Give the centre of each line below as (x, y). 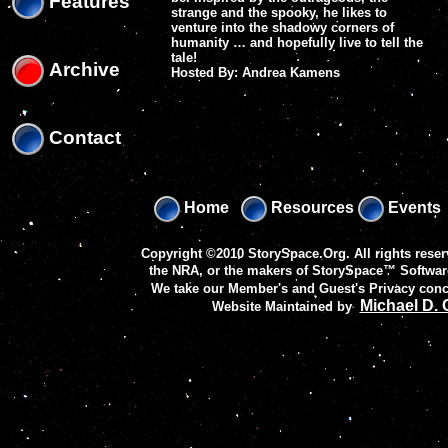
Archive (82, 69)
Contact (82, 137)
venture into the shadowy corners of (282, 27)
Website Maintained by (285, 306)
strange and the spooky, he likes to (279, 12)
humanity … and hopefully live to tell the (297, 42)
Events (412, 208)
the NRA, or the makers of (230, 270)
